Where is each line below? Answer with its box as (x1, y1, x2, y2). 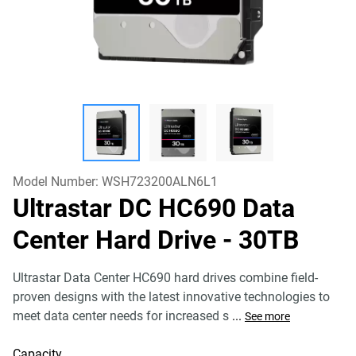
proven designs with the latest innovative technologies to (13, 289, 330, 304)
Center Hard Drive (13, 225, 222, 255)
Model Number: (13, 174, 102, 189)
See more (245, 310, 290, 323)
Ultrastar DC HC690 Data (13, 193, 295, 223)
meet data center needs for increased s (13, 308, 229, 323)
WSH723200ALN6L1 (102, 174, 218, 189)
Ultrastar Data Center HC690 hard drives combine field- (13, 270, 318, 285)
